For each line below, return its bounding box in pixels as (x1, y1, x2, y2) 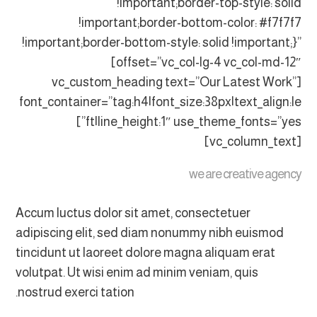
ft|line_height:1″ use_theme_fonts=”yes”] (76, 115, 86, 129)
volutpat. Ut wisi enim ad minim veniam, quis (16, 265, 259, 279)
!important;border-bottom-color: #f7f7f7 (78, 16, 301, 30)
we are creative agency (188, 167, 301, 181)
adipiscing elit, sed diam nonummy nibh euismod (16, 226, 284, 240)
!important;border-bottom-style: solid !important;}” (21, 35, 301, 50)
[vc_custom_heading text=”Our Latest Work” (51, 75, 296, 89)
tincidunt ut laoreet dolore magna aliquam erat (16, 246, 276, 260)
